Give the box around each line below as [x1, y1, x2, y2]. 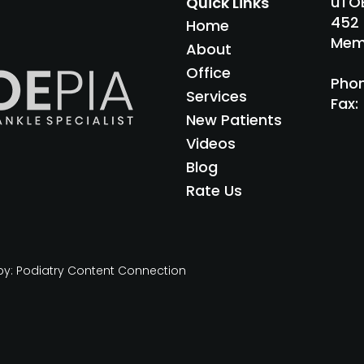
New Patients [186, 110, 282, 130]
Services [186, 86, 247, 106]
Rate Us [186, 180, 242, 201]
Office [186, 63, 231, 83]
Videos [186, 133, 236, 154]
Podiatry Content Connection [16, 262, 186, 279]
